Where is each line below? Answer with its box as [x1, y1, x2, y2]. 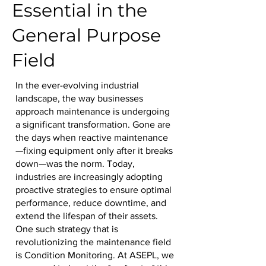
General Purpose [12, 24, 161, 46]
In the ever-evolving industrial [15, 80, 139, 90]
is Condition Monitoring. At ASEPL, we [15, 250, 174, 260]
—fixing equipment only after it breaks [15, 145, 173, 156]
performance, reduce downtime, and [15, 198, 166, 208]
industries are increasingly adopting [15, 172, 163, 182]
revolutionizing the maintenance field [15, 237, 171, 247]
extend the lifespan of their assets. [15, 211, 158, 221]
